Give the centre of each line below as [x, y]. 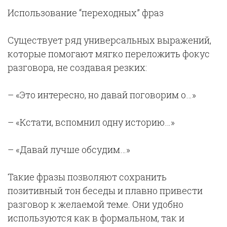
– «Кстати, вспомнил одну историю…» [91, 122]
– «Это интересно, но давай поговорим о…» [102, 95]
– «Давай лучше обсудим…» [69, 149]
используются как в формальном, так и [96, 218]
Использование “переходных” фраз [86, 13]
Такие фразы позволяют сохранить [87, 177]
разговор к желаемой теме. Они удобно [96, 204]
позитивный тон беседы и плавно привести [105, 191]
